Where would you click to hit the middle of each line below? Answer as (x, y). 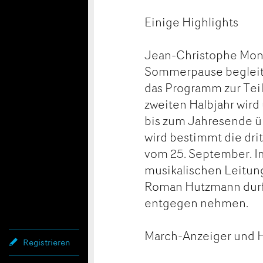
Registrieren (46, 242)
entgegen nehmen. (197, 202)
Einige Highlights (192, 21)
